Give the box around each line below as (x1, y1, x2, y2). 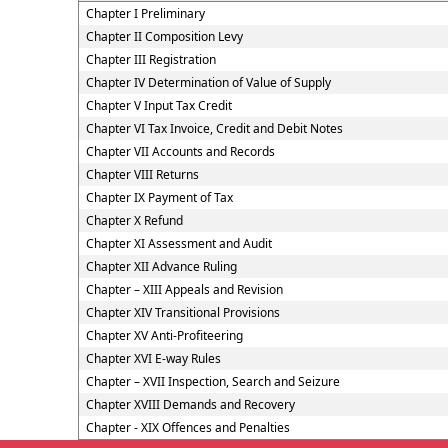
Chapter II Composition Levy (85, 28, 243, 45)
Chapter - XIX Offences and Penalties (85, 419, 290, 436)
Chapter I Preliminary (85, 5, 205, 22)
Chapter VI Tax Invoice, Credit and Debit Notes (85, 120, 343, 137)
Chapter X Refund (85, 212, 183, 229)
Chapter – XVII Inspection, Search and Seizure (85, 373, 340, 390)
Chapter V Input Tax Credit (85, 97, 232, 114)
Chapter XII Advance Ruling (85, 258, 237, 275)
